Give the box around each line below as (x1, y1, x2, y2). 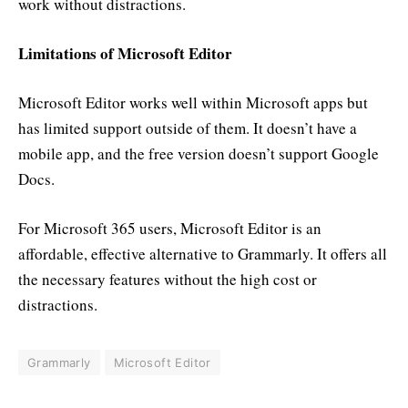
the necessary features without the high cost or (18, 269, 317, 291)
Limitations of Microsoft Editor (18, 42, 232, 66)
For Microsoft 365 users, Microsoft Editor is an (18, 218, 321, 240)
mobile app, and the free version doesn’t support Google (18, 143, 379, 165)
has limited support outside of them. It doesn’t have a (18, 117, 357, 139)
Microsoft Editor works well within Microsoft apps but (18, 92, 368, 114)
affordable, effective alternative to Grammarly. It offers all (18, 243, 387, 265)
